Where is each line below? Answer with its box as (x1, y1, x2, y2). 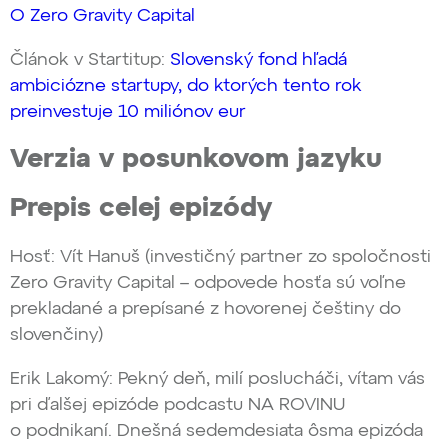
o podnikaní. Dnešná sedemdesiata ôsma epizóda (10, 422, 423, 441)
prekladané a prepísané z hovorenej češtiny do (10, 300, 401, 319)
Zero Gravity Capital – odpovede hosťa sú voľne (10, 274, 406, 293)
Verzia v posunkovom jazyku (10, 146, 382, 174)
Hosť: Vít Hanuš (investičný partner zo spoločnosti (10, 248, 431, 267)
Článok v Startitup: (10, 50, 170, 69)
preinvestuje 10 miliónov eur (10, 102, 246, 121)
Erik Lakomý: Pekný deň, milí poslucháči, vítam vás (10, 370, 425, 389)
